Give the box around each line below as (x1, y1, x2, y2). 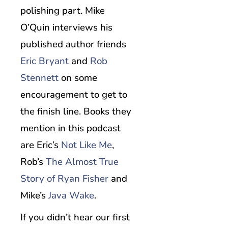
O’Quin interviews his (20, 21, 112, 35)
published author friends (20, 38, 126, 51)
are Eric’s (20, 138, 61, 152)
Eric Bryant (20, 54, 69, 68)
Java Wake (48, 189, 94, 203)
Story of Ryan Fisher (20, 172, 108, 186)
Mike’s (20, 189, 48, 203)
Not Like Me (61, 138, 112, 152)
